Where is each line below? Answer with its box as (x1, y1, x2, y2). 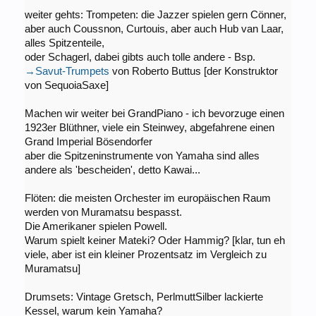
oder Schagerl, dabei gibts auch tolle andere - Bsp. (24, 51, 255, 63)
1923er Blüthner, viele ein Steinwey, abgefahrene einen (24, 122, 274, 134)
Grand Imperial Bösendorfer (24, 136, 152, 148)
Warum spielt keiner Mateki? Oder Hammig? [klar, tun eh (24, 235, 285, 247)
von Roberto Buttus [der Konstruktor (109, 66, 278, 78)
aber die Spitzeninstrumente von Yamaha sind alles (24, 150, 260, 162)
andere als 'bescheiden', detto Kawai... (24, 164, 200, 176)
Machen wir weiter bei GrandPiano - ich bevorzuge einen (24, 108, 284, 120)
